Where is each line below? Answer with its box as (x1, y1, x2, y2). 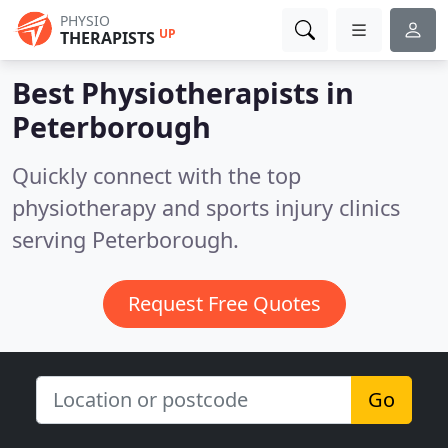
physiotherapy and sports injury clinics (12, 193, 400, 222)
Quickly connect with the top (12, 161, 301, 190)
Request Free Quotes (127, 290, 321, 317)
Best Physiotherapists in (12, 73, 354, 112)
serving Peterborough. (12, 225, 239, 254)
